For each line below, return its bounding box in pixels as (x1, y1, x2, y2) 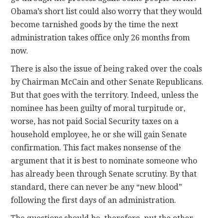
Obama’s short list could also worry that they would (11, 7, 202, 17)
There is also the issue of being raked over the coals (11, 64, 202, 74)
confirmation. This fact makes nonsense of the (11, 143, 182, 153)
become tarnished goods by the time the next (11, 20, 179, 30)
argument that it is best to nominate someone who (11, 156, 198, 166)
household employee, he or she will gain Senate (11, 130, 187, 140)
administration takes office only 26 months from (11, 33, 190, 43)
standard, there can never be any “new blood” (11, 182, 182, 192)
